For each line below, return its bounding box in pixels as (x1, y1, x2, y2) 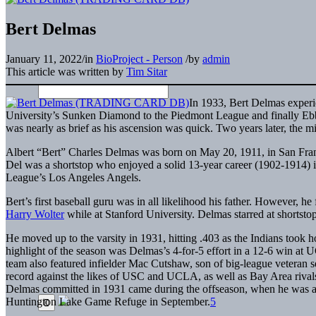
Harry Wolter (6, 207, 64, 220)
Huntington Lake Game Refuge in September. (6, 295, 210, 308)
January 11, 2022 (6, 52, 82, 65)
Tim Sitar (126, 65, 167, 78)
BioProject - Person (96, 52, 183, 65)
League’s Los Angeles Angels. (6, 171, 141, 183)
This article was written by (6, 65, 126, 78)
